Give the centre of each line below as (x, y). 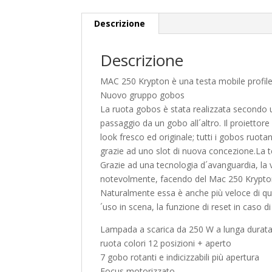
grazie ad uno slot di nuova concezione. (178, 151)
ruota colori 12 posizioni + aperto (166, 243)
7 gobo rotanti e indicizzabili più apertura (180, 257)
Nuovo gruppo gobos (143, 95)
